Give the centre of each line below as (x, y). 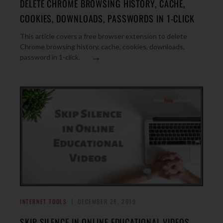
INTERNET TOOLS (44, 201)
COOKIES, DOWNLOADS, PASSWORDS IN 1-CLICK (107, 18)
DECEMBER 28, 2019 (107, 201)
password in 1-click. (50, 57)
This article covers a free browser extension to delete (104, 36)
